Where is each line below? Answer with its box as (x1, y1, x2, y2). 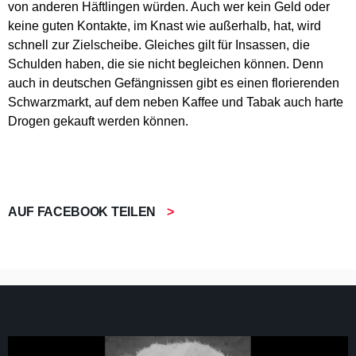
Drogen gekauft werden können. (8, 114, 192, 128)
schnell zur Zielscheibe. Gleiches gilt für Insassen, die (8, 38, 310, 52)
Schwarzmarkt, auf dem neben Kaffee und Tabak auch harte (8, 95, 343, 109)
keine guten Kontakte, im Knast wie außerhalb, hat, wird (8, 19, 321, 33)
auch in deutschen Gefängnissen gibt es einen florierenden (8, 76, 339, 90)
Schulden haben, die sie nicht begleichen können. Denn (8, 57, 323, 71)
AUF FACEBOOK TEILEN (8, 205, 159, 219)
